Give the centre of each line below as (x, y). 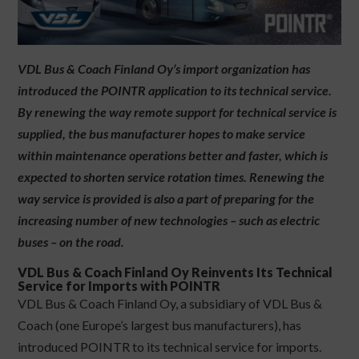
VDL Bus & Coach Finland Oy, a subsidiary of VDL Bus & (170, 304)
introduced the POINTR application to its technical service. (175, 91)
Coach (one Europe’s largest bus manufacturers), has (160, 325)
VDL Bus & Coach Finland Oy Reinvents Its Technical (175, 272)
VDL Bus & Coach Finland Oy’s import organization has (164, 69)
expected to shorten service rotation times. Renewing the (171, 177)
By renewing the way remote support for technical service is (177, 112)
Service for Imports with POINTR (119, 286)
